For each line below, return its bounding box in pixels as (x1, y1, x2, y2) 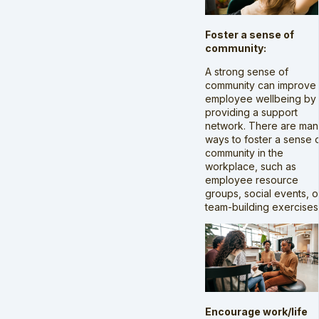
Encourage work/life (205, 305, 308, 318)
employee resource (205, 173, 298, 186)
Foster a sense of (205, 28, 294, 41)
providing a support (205, 105, 298, 118)
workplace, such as (205, 159, 296, 172)
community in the (205, 146, 283, 159)
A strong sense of (205, 65, 288, 78)
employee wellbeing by (205, 92, 316, 105)
